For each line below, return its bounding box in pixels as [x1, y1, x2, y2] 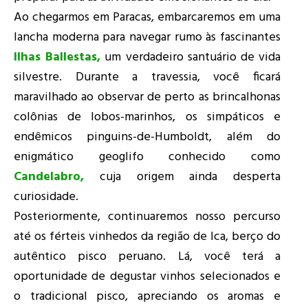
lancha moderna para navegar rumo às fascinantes [14, 27, 280, 48]
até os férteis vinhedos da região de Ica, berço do [14, 227, 280, 247]
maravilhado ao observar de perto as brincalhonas [14, 87, 280, 108]
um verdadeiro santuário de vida [100, 47, 281, 68]
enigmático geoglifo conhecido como [14, 147, 280, 168]
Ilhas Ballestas [14, 47, 98, 68]
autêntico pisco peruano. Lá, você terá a [14, 247, 280, 267]
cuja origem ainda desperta [84, 167, 280, 188]
